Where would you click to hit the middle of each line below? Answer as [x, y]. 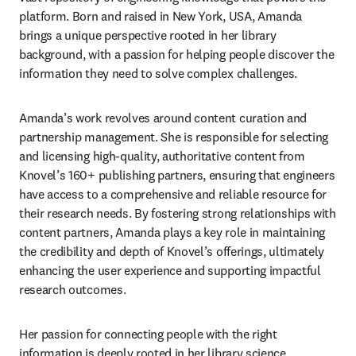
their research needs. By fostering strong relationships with [178, 213]
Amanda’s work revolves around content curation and [163, 118]
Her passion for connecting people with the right [148, 334]
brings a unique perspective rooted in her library [148, 35]
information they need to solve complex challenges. [160, 73]
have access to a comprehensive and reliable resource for [173, 194]
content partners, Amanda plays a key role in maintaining [172, 232]
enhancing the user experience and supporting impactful [170, 270]
